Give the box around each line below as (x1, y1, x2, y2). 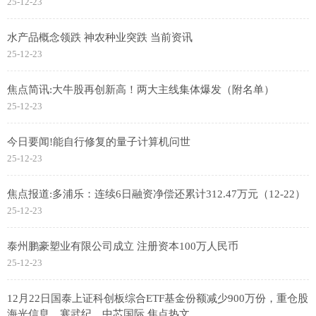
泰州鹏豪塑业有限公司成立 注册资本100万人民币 (7, 241, 238, 253)
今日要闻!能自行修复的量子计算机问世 (7, 136, 190, 148)
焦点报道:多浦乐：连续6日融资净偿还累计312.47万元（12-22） (7, 188, 305, 200)
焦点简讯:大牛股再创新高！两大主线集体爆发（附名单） (7, 84, 274, 96)
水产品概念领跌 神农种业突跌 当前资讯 (7, 32, 193, 44)
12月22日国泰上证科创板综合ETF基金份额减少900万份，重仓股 (7, 293, 308, 305)
